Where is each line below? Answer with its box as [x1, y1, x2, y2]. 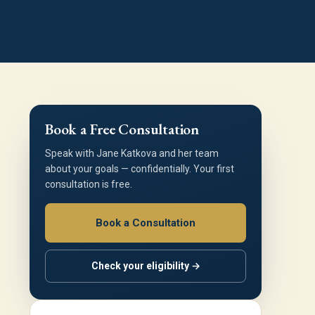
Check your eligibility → [91, 260, 200, 271]
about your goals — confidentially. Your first [45, 163, 234, 174]
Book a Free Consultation [45, 120, 199, 139]
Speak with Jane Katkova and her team [45, 148, 219, 159]
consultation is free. [45, 179, 132, 190]
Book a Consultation [96, 216, 195, 229]
